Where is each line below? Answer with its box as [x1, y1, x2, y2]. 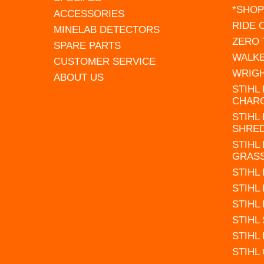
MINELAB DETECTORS [54, 24, 160, 35]
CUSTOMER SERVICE [54, 55, 156, 67]
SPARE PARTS [54, 39, 121, 51]
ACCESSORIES [54, 8, 125, 19]
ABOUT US [54, 71, 104, 83]
